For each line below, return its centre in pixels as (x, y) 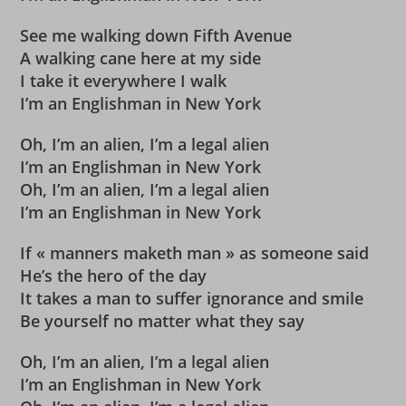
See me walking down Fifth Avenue (156, 35)
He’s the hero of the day (114, 275)
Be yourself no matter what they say (163, 321)
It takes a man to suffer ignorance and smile (192, 298)
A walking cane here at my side (141, 58)
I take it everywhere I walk (124, 81)
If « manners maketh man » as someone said (195, 253)
